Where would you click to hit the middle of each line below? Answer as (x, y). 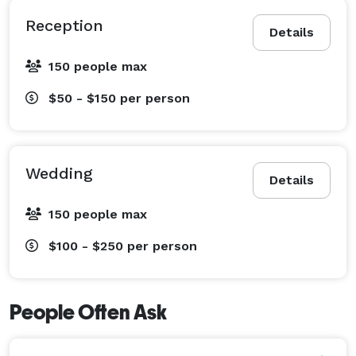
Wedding (59, 173)
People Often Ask (88, 312)
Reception (64, 25)
